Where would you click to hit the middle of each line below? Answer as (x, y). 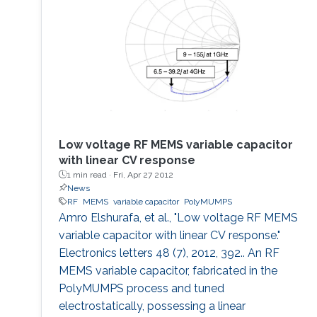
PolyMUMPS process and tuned (141, 288)
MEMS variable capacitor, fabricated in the (168, 270)
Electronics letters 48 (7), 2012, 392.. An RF (169, 253)
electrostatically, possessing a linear (152, 306)
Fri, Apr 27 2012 (143, 174)
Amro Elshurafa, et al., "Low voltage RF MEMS (178, 217)
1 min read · (90, 174)
